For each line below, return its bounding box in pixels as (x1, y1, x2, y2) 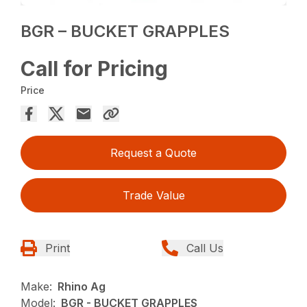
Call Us (186, 241, 223, 256)
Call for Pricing (21, 56, 169, 82)
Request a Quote (110, 146, 197, 160)
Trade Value (122, 188, 185, 203)
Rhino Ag (58, 280, 106, 294)
